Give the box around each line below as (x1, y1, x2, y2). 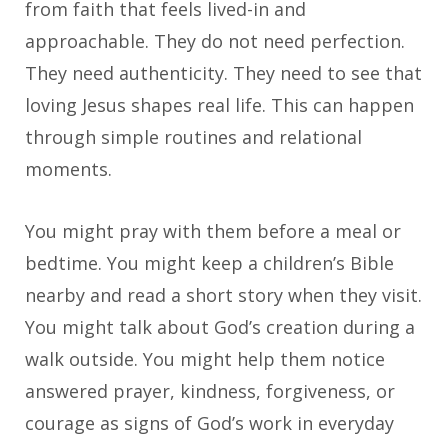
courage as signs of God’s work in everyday (25, 411, 394, 436)
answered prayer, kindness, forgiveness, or (25, 379, 395, 404)
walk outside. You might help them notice (25, 347, 385, 372)
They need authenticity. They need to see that (25, 61, 422, 86)
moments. (25, 157, 112, 182)
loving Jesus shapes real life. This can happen (25, 93, 414, 118)
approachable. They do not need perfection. (25, 29, 405, 54)
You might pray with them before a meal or (25, 219, 401, 244)
